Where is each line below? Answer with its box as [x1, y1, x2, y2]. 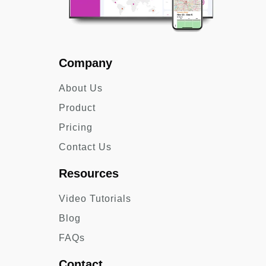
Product [59, 102, 96, 113]
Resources [59, 166, 119, 180]
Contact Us [59, 141, 112, 152]
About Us [59, 83, 103, 93]
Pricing [59, 122, 93, 132]
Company [59, 56, 112, 69]
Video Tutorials [59, 193, 131, 204]
